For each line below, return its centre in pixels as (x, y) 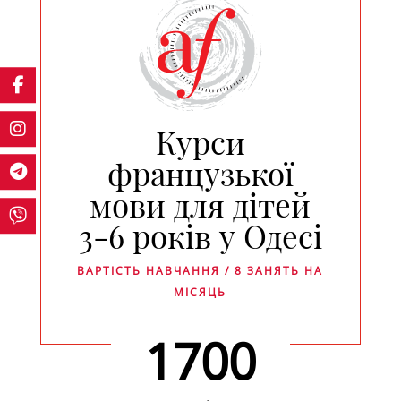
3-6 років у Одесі (200, 235)
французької (200, 173)
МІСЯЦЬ (200, 292)
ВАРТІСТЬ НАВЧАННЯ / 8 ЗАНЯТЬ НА (200, 270)
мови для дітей (200, 204)
